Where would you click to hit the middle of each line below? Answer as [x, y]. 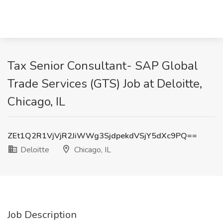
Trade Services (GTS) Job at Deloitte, [105, 84]
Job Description [42, 215]
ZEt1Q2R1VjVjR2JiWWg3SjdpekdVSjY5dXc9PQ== [102, 136]
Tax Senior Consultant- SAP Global [103, 66]
